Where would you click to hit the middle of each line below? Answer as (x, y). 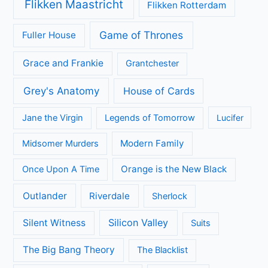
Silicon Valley (138, 223)
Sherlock (169, 196)
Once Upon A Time (60, 170)
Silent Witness (54, 223)
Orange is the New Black (174, 169)
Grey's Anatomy (61, 91)
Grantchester (152, 64)
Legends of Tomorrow (150, 118)
